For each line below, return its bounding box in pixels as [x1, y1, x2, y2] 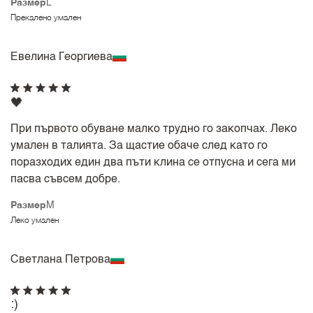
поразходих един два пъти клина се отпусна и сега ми [10, 157, 296, 169]
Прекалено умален [10, 13, 82, 22]
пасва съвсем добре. [10, 174, 121, 186]
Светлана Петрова [10, 254, 111, 265]
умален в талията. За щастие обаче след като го [10, 140, 268, 152]
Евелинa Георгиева [10, 51, 113, 63]
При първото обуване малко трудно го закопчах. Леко [10, 124, 298, 136]
